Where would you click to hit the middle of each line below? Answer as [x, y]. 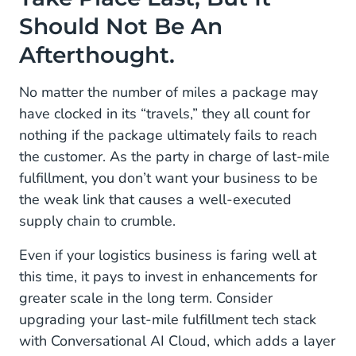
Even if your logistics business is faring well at [168, 255]
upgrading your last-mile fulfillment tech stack [168, 319]
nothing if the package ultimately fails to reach [168, 135]
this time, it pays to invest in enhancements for [168, 277]
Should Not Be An [121, 26]
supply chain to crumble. [97, 221]
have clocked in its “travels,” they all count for [164, 114]
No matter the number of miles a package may [168, 92]
